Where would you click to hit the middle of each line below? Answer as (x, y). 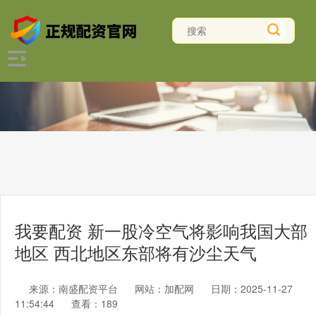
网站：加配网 (164, 288)
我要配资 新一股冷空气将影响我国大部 (161, 231)
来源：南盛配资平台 (75, 288)
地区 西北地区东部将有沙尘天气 (136, 253)
